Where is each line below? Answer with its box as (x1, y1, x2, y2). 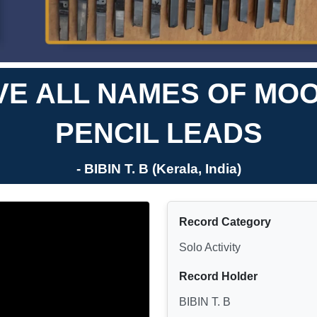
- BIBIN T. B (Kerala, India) (76, 161, 241, 176)
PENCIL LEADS (54, 117, 263, 149)
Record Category (179, 215, 271, 228)
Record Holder (179, 270, 258, 282)
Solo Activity (179, 241, 241, 253)
